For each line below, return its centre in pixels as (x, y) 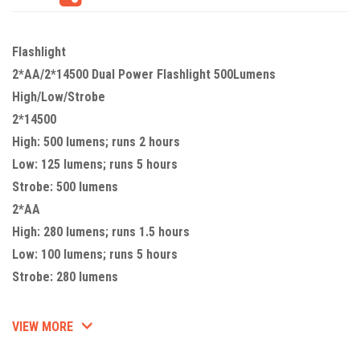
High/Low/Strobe (59, 97)
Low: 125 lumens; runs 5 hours (95, 165)
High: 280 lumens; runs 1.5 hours (101, 232)
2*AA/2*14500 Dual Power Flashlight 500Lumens (144, 75)
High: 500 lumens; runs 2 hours (96, 142)
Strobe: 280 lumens (65, 277)
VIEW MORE (43, 327)
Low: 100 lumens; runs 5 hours (95, 255)
